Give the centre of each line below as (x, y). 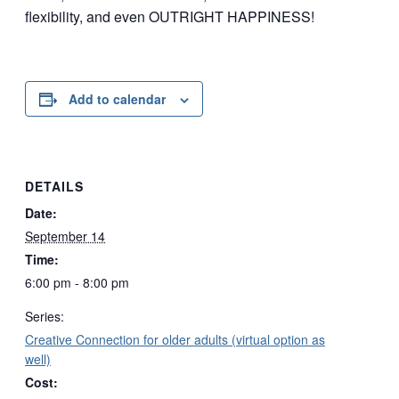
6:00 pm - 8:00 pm (77, 282)
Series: (45, 316)
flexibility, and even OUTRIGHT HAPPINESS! (170, 17)
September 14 (65, 236)
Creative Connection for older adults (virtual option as (175, 339)
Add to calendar (117, 99)
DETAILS (54, 186)
